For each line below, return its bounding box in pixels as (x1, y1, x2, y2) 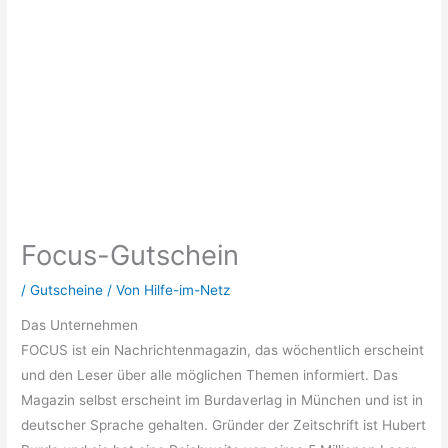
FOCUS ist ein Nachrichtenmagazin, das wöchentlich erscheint (21, 342, 425, 359)
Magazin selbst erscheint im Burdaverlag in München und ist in (21, 392, 424, 409)
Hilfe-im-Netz (144, 281, 231, 298)
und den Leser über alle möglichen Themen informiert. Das (21, 367, 399, 384)
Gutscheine (30, 281, 104, 298)
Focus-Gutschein (21, 237, 240, 272)
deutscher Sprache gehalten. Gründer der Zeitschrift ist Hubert (21, 417, 427, 434)
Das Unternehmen (21, 317, 139, 334)
